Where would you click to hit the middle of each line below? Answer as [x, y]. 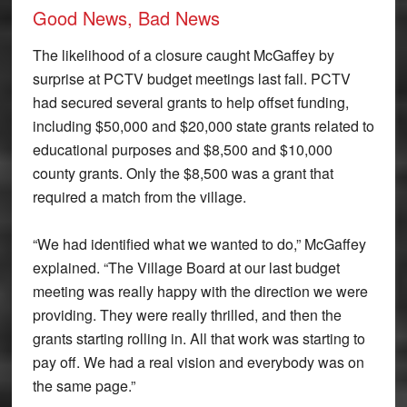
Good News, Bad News [126, 17]
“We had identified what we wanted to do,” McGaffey [199, 243]
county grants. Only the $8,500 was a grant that [183, 173]
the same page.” [84, 385]
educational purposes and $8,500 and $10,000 [182, 149]
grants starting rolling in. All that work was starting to [199, 338]
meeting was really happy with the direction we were [200, 291]
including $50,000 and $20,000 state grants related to [203, 125]
